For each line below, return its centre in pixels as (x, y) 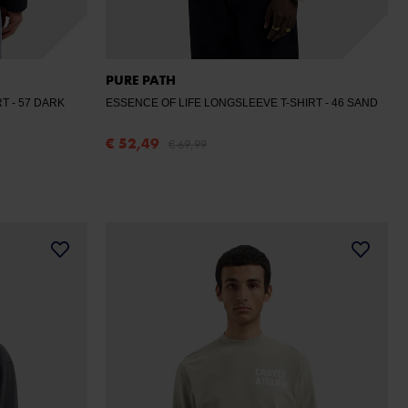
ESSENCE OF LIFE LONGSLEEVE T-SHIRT (215, 103)
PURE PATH (141, 80)
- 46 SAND (355, 103)
